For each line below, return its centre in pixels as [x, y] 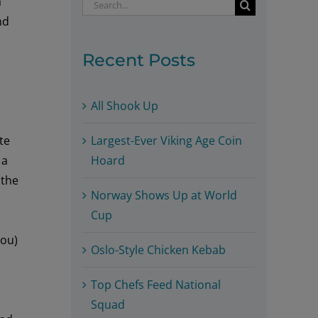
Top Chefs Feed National [156, 284]
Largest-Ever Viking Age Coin [166, 140]
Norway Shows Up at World [164, 195]
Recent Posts [139, 60]
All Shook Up [125, 105]
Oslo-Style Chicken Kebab [158, 250]
